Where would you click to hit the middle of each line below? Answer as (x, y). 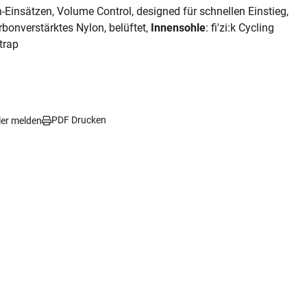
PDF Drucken (79, 120)
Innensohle (178, 28)
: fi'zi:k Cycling (240, 28)
